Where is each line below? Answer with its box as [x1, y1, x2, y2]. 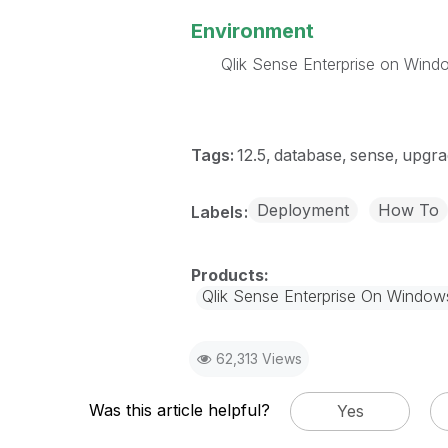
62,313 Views [215, 350, 302, 367]
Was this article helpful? [89, 399, 270, 420]
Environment [190, 19, 314, 43]
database [273, 145, 342, 165]
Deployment [256, 200, 349, 220]
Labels [190, 202, 247, 222]
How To [377, 200, 439, 220]
